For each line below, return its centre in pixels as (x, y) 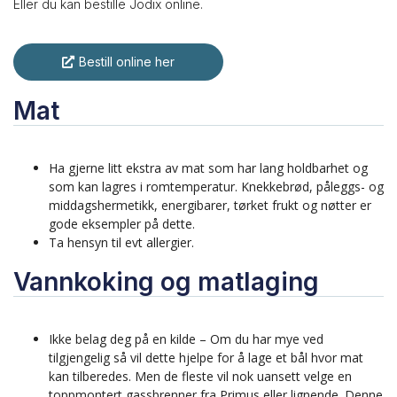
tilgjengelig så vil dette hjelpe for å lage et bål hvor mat (206, 358)
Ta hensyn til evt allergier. (123, 243)
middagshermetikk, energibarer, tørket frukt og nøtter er (210, 206)
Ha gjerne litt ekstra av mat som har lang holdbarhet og (208, 168)
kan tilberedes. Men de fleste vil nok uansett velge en (200, 377)
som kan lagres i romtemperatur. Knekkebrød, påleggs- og (216, 187)
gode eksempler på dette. (124, 224)
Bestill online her (127, 62)
